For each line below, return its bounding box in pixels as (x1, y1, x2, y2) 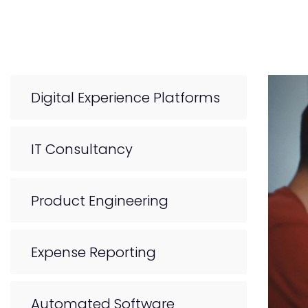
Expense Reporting (31, 242, 156, 262)
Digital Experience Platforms (31, 87, 220, 107)
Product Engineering (31, 190, 168, 210)
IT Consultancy (31, 139, 133, 159)
